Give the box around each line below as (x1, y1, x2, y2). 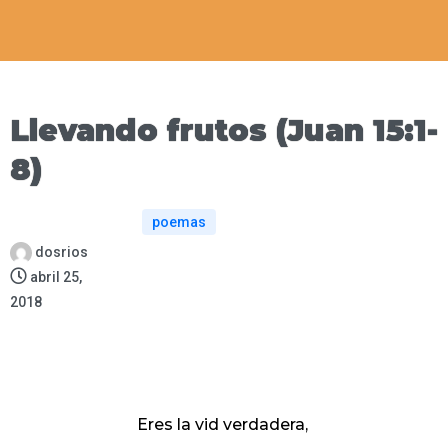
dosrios (35, 244, 88, 261)
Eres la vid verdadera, (136, 415, 308, 435)
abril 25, (30, 269, 82, 286)
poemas (151, 214, 206, 231)
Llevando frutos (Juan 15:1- (10, 112, 438, 150)
